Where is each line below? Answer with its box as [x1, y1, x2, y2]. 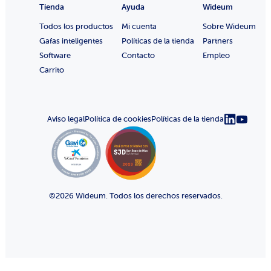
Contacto [122, 50, 155, 60]
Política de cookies [85, 114, 151, 125]
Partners [203, 35, 233, 46]
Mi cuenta [122, 21, 157, 31]
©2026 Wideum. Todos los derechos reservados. [48, 190, 223, 201]
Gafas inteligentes [39, 35, 103, 46]
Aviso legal [47, 114, 85, 125]
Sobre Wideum [203, 21, 256, 31]
